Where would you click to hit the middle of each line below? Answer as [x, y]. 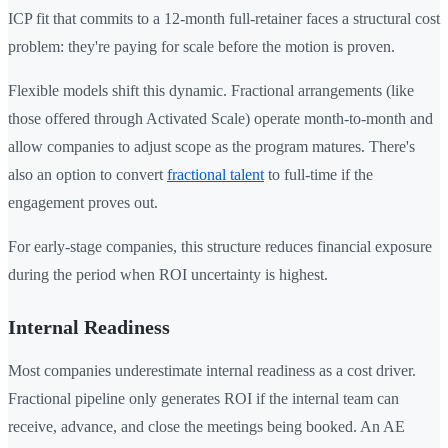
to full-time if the [318, 175]
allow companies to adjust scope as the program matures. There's [211, 147]
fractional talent [215, 175]
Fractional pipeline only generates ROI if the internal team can [203, 399]
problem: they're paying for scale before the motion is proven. [201, 47]
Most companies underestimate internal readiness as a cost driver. [212, 371]
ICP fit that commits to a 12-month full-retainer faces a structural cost [224, 19]
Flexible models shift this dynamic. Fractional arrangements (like [211, 91]
